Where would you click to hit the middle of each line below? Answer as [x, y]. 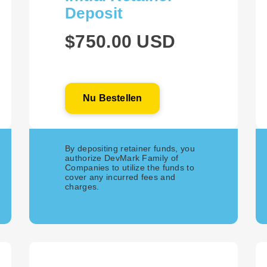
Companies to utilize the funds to [130, 167]
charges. [82, 187]
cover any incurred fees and [120, 177]
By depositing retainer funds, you [130, 148]
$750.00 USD [120, 41]
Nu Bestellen [113, 98]
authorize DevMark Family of [122, 158]
